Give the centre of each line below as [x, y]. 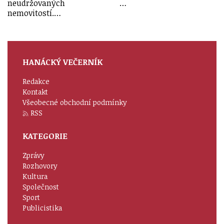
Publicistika [42, 207]
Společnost [41, 186]
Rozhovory [40, 165]
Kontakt [35, 91]
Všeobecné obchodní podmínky [75, 102]
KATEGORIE [45, 136]
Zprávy [33, 155]
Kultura [35, 176]
